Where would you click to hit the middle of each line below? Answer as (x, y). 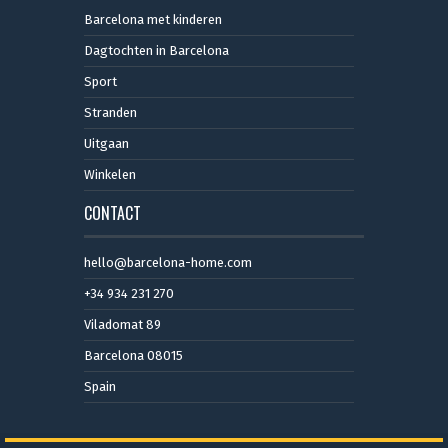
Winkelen (110, 174)
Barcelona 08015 (133, 355)
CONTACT (112, 212)
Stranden (110, 112)
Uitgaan (106, 143)
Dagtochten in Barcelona (156, 50)
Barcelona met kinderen (153, 19)
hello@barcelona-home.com (168, 262)
